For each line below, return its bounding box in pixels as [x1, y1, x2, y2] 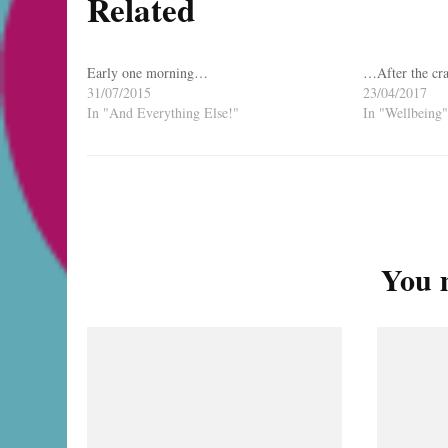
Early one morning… [87, 63, 208, 83]
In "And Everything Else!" [87, 103, 239, 123]
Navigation [86, 222, 215, 262]
